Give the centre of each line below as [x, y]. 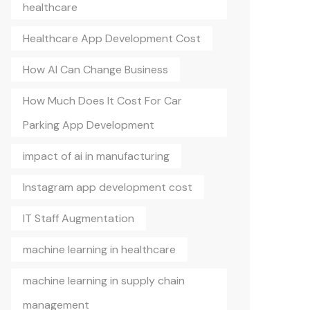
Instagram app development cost [108, 187]
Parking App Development [89, 125]
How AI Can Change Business [95, 70]
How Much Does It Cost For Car [102, 101]
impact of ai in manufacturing [96, 156]
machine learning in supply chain [104, 281]
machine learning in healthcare [99, 249]
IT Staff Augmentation [79, 218]
